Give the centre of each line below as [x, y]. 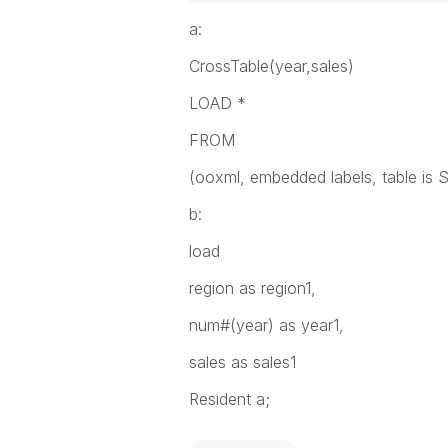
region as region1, [252, 288]
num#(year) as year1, [266, 325]
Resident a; [229, 399]
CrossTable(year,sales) [278, 66]
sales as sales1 [242, 362]
